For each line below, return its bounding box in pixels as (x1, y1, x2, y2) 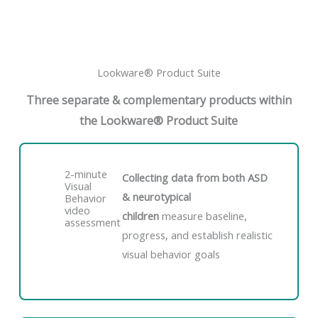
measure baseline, (162, 209, 248, 224)
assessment (65, 215, 121, 230)
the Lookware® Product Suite (79, 113, 238, 129)
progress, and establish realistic (122, 228, 273, 243)
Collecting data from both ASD (122, 170, 268, 185)
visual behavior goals (122, 247, 221, 262)
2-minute (65, 167, 108, 182)
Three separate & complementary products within (26, 92, 292, 109)
